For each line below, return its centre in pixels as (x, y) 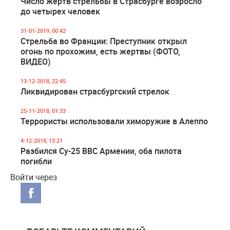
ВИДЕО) (36, 62)
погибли (36, 161)
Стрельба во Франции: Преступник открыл (104, 41)
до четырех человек (60, 11)
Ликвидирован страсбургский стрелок (95, 91)
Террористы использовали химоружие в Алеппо (114, 121)
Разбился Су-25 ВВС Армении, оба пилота (101, 151)
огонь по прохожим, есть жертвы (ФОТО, (100, 51)
